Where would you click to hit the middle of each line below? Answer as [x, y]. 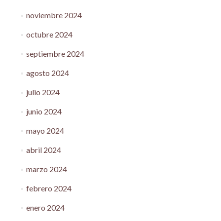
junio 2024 [44, 111]
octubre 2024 [49, 34]
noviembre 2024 [54, 15]
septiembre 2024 [55, 53]
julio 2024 [43, 92]
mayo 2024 [45, 130]
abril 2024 [43, 149]
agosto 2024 [47, 73]
